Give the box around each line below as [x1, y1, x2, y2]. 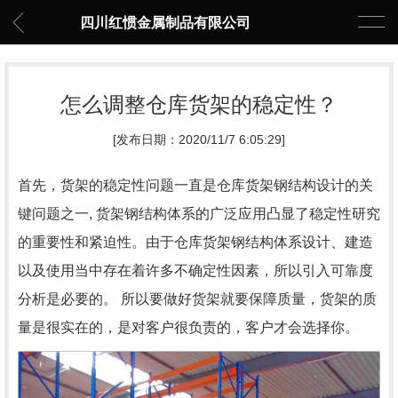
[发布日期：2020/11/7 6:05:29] [113, 133, 285, 147]
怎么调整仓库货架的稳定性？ [60, 92, 338, 116]
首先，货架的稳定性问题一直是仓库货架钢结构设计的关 [18, 178, 373, 193]
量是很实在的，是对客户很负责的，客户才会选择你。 [18, 320, 359, 335]
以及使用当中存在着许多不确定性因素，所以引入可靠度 [18, 263, 373, 278]
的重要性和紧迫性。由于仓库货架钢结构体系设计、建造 [18, 235, 373, 250]
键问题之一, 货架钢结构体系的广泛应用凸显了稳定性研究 [18, 206, 380, 221]
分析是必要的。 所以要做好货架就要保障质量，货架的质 [18, 291, 377, 306]
